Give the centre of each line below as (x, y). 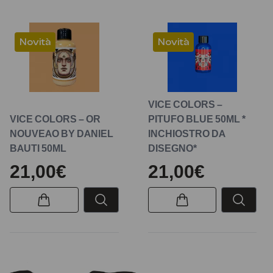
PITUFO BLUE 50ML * (197, 119)
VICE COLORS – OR (55, 119)
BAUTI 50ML (38, 148)
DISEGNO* (172, 148)
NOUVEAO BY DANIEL (62, 134)
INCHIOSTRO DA (186, 134)
